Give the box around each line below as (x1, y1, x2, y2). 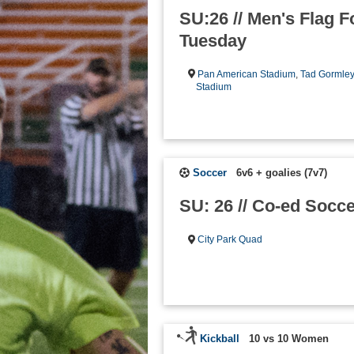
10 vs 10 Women (249, 332, 329, 345)
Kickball (200, 332, 239, 345)
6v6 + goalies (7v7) (236, 167, 327, 179)
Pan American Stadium (198, 68, 296, 80)
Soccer (193, 167, 227, 179)
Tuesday (179, 30, 247, 51)
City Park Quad (198, 234, 263, 246)
